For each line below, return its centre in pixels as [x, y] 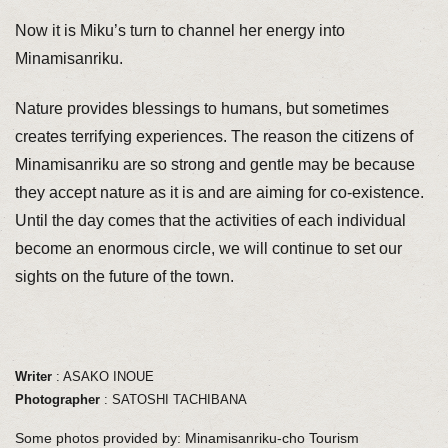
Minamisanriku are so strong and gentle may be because [214, 164]
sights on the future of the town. [124, 276]
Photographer [57, 400]
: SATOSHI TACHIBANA [173, 400]
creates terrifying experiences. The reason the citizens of [213, 136]
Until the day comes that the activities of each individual [210, 220]
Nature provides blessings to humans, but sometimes [201, 108]
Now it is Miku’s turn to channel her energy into [179, 30]
